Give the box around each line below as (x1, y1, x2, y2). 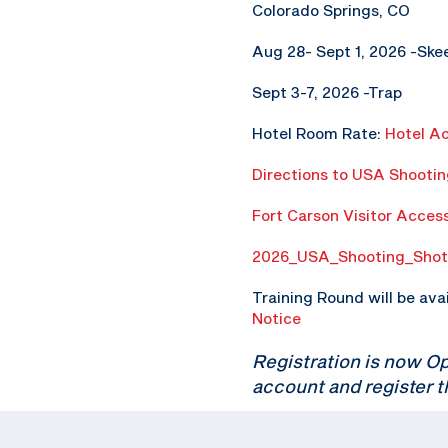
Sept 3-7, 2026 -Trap (252, 83, 402, 101)
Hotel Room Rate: (252, 124, 385, 142)
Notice (252, 309, 301, 327)
